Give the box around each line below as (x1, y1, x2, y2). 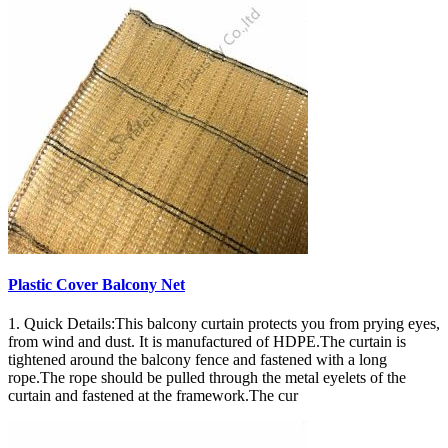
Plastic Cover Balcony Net (8, 275, 185, 293)
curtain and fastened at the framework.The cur (8, 386, 298, 404)
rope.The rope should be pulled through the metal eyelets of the (8, 368, 406, 386)
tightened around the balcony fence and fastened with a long (8, 350, 387, 368)
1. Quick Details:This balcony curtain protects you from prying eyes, (8, 314, 440, 332)
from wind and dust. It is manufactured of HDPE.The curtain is (8, 332, 406, 350)
